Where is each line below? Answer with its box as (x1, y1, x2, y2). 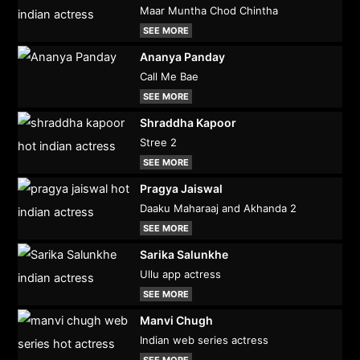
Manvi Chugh (139, 313, 213, 328)
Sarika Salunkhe (139, 247, 228, 262)
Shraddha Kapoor (139, 116, 236, 130)
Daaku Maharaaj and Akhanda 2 (139, 202, 297, 215)
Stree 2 (139, 136, 177, 149)
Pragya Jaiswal (139, 182, 223, 196)
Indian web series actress (139, 333, 268, 347)
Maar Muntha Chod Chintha (139, 4, 278, 18)
